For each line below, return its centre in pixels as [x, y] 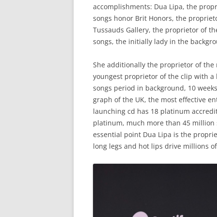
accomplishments [122, 7]
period [124, 88]
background [165, 88]
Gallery [137, 30]
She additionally [120, 65]
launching [109, 111]
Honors [160, 18]
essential [108, 135]
